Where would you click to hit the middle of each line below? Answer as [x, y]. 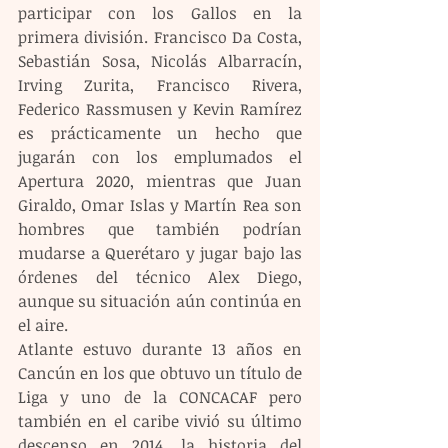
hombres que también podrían [160, 228]
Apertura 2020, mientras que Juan [160, 180]
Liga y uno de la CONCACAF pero [160, 396]
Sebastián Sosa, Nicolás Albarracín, [160, 60]
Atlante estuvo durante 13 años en [160, 348]
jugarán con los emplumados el [160, 156]
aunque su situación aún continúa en [160, 300]
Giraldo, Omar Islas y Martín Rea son [160, 204]
